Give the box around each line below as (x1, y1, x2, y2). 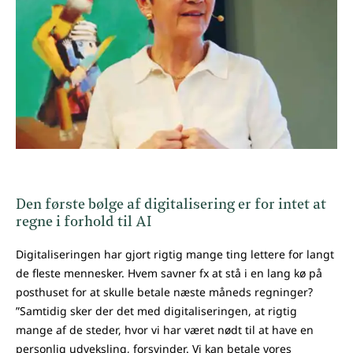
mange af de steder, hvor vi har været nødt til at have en (16, 322, 314, 338)
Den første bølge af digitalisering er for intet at (16, 198, 326, 213)
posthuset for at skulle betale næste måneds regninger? (16, 284, 313, 300)
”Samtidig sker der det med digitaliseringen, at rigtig (16, 303, 297, 319)
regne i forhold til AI (16, 215, 152, 230)
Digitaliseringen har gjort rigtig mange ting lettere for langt (16, 247, 334, 262)
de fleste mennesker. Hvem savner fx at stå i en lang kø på (16, 266, 322, 281)
